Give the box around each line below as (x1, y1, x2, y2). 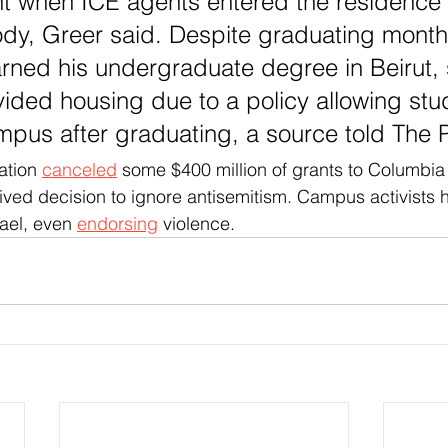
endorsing (77, 211, 158, 235)
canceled (42, 157, 117, 181)
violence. (158, 211, 235, 235)
